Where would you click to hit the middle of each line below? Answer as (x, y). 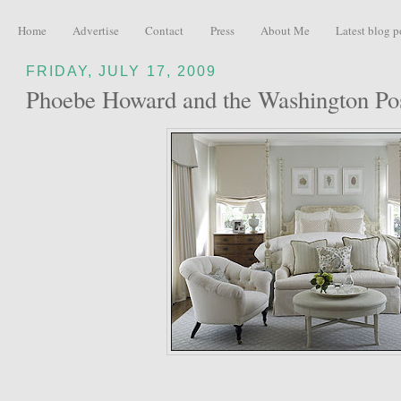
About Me (285, 30)
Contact (165, 30)
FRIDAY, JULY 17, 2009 (121, 70)
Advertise (96, 30)
